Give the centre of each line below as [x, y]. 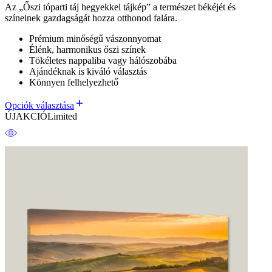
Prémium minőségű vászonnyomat [95, 39]
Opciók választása [39, 106]
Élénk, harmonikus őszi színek [87, 50]
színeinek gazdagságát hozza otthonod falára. [91, 18]
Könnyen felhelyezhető [74, 83]
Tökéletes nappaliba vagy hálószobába [103, 61]
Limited [62, 117]
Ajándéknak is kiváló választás [88, 72]
